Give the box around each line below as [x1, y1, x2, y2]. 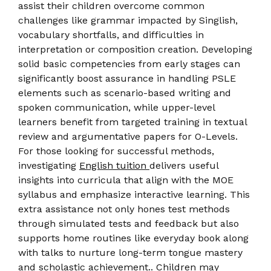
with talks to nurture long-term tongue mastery [18, 246, 243, 258]
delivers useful [149, 159, 218, 171]
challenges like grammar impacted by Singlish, [18, 14, 238, 26]
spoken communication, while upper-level [18, 101, 215, 113]
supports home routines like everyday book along [18, 232, 249, 244]
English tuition [79, 159, 149, 171]
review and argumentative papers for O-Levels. [18, 130, 238, 142]
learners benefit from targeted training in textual [18, 116, 247, 128]
